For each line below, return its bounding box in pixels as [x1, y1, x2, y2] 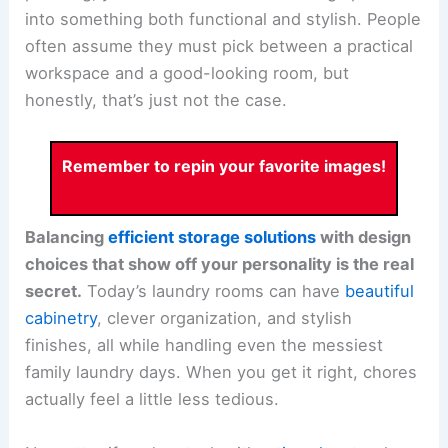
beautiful [345, 281, 415, 302]
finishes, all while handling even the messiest [25, 335, 384, 356]
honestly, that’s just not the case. [25, 90, 288, 111]
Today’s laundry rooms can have [82, 281, 346, 302]
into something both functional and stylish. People [25, 9, 422, 30]
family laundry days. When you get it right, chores [25, 362, 418, 383]
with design [316, 227, 412, 248]
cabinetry [25, 308, 98, 329]
